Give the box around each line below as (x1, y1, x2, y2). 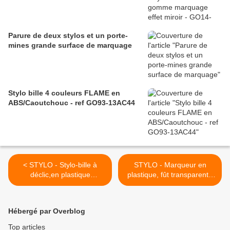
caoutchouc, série (31, 190, 89, 199)
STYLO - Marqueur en (133, 161, 206, 169)
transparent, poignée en (21, 180, 99, 189)
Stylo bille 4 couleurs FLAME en (8, 89, 120, 98)
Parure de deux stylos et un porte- (8, 31, 128, 40)
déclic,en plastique (30, 170, 90, 179)
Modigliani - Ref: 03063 (22, 200, 98, 208)
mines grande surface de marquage (8, 41, 132, 50)
